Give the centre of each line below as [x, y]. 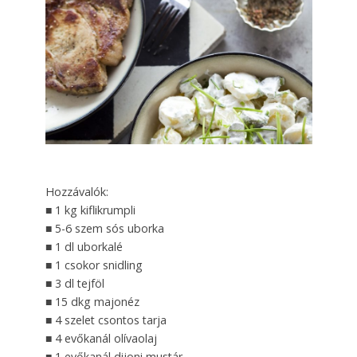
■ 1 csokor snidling [94, 265]
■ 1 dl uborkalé [84, 246]
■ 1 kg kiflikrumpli [90, 210]
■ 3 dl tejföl [75, 283]
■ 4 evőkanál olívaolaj [101, 338]
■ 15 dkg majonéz [92, 301]
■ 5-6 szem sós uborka [104, 228]
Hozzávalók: [76, 191]
